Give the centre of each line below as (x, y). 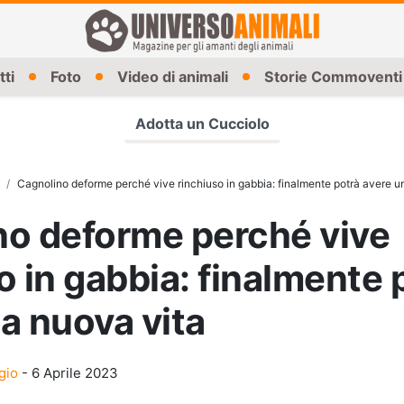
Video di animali (173, 77)
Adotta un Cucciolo (202, 123)
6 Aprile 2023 (74, 372)
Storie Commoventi (333, 77)
